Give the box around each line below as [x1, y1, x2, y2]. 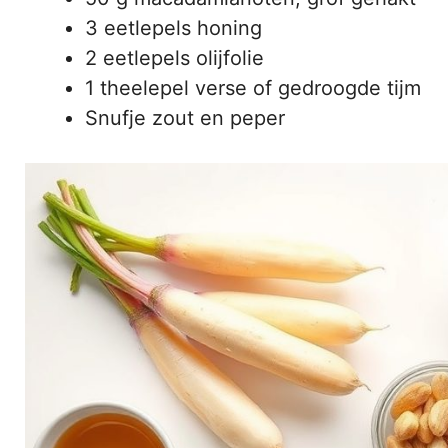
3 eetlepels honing [85, 15, 262, 40]
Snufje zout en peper [85, 105, 285, 130]
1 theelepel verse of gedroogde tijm [85, 75, 421, 100]
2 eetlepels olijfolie [85, 45, 264, 70]
